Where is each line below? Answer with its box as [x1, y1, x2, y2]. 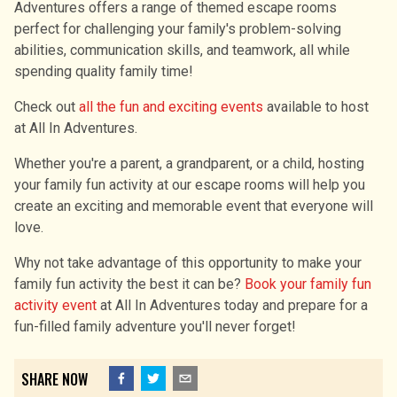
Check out [14, 97, 79, 115]
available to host [263, 97, 369, 115]
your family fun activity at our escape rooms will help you [14, 175, 365, 193]
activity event [14, 296, 97, 314]
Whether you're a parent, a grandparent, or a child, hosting [14, 154, 364, 172]
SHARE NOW [21, 369, 88, 391]
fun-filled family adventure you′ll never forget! [14, 317, 296, 335]
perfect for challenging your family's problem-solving [14, 19, 341, 37]
